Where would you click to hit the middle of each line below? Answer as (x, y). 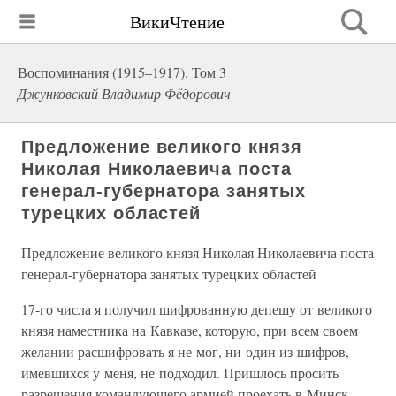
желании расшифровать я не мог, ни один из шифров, (185, 351)
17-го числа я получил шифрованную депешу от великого (197, 309)
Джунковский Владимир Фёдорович (124, 93)
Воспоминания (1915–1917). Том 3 (122, 72)
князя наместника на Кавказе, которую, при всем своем (190, 330)
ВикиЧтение (177, 21)
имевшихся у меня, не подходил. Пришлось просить (180, 373)
